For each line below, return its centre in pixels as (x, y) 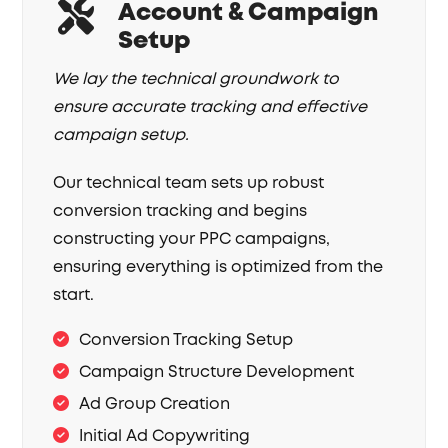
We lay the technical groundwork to (196, 79)
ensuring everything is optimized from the (218, 267)
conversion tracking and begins (180, 211)
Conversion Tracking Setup (186, 340)
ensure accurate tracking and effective (210, 107)
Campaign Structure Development (217, 372)
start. (74, 295)
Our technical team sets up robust (189, 183)
